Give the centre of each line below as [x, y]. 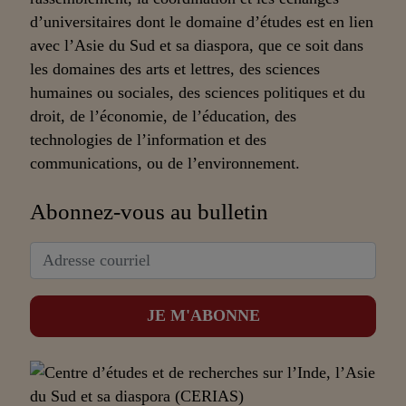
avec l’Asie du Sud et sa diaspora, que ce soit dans [197, 45]
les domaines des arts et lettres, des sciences [175, 68]
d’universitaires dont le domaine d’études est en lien [202, 21]
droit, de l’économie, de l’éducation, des [164, 116]
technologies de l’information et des [149, 139]
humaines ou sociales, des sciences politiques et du [198, 92]
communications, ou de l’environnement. [165, 163]
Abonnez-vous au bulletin [150, 212]
